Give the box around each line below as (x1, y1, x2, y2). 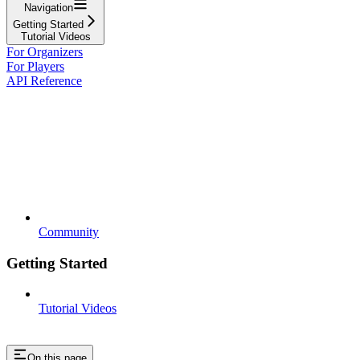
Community (39, 224, 99, 239)
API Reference (6, 73, 82, 88)
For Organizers (6, 44, 83, 59)
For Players (6, 59, 64, 73)
